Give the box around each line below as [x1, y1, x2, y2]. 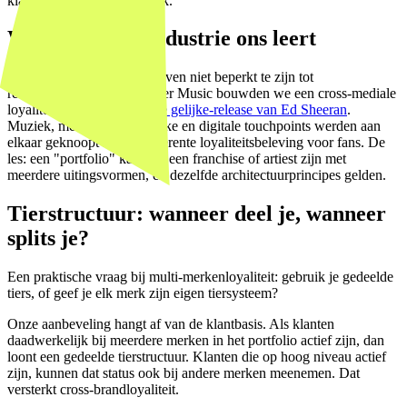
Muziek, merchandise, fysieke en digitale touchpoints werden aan [7, 118, 381, 134]
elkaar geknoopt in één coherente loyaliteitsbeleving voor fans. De [7, 134, 385, 151]
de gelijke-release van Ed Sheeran [154, 102, 347, 118]
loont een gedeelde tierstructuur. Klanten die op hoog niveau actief [7, 349, 386, 365]
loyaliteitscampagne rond [7, 102, 154, 118]
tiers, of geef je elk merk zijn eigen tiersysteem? [7, 285, 278, 302]
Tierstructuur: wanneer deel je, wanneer [7, 202, 386, 226]
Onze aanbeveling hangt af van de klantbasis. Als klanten [7, 316, 334, 333]
